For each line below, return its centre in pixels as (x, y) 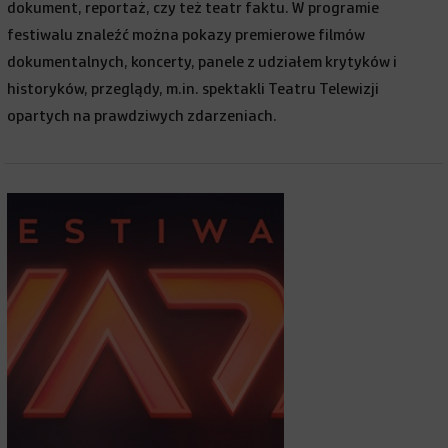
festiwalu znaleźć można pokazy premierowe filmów (186, 35)
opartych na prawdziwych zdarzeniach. (142, 116)
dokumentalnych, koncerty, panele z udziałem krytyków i (202, 62)
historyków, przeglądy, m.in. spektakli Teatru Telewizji (193, 89)
